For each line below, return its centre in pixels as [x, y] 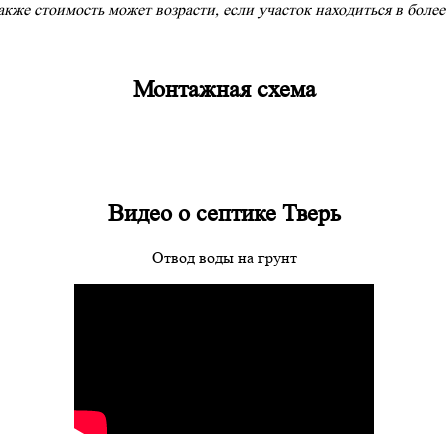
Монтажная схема [224, 90]
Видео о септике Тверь [224, 214]
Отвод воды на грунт [224, 257]
